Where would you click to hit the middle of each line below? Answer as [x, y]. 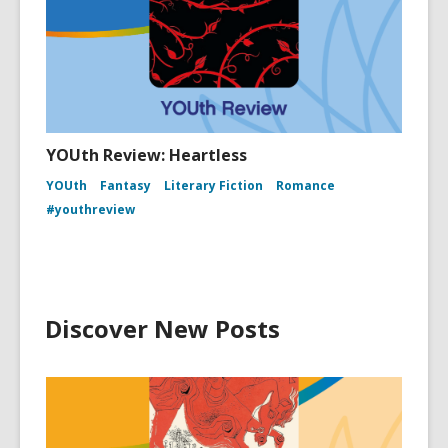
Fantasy [125, 185]
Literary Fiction [213, 185]
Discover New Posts [162, 328]
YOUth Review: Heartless [146, 155]
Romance [305, 185]
